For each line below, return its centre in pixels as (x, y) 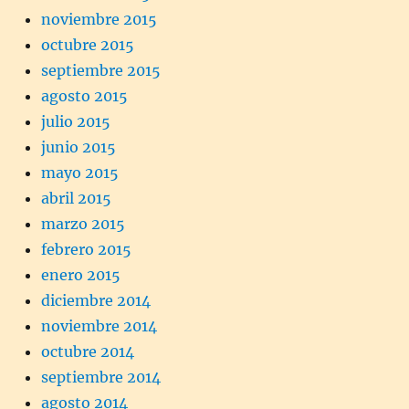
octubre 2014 (88, 351)
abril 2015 (76, 198)
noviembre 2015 (99, 19)
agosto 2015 (84, 95)
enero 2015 (81, 274)
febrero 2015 (86, 249)
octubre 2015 (88, 44)
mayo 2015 (80, 172)
